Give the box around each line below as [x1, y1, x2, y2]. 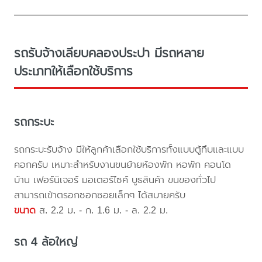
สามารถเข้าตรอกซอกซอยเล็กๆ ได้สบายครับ [14, 187, 186, 202]
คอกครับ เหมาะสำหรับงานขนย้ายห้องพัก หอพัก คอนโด [14, 157, 232, 172]
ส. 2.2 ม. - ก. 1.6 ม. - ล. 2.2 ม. [36, 202, 168, 218]
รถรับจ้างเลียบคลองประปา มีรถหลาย [14, 44, 205, 63]
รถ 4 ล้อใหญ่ [14, 233, 78, 250]
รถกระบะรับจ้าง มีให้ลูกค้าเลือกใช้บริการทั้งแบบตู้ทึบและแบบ [14, 142, 244, 157]
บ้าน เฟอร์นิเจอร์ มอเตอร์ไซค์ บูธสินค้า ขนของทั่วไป [14, 172, 216, 187]
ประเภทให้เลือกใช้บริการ [14, 62, 133, 81]
